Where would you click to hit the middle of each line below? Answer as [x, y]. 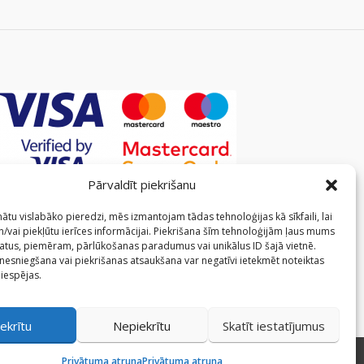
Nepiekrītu [142, 325]
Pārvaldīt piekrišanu [142, 184]
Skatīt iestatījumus [273, 325]
